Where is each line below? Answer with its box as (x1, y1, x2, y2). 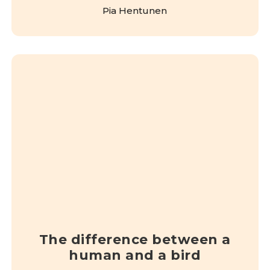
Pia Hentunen (102, 4, 168, 16)
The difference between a (39, 231, 231, 248)
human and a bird (69, 246, 201, 263)
